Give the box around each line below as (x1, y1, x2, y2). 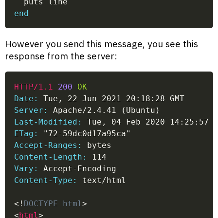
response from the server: (5, 50, 117, 62)
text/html (77, 175, 127, 185)
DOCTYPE (24, 199, 58, 208)
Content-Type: (14, 175, 78, 185)
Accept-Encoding (38, 163, 117, 173)
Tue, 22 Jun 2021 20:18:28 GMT (38, 93, 185, 103)
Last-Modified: (14, 117, 83, 127)
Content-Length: (14, 152, 88, 162)
